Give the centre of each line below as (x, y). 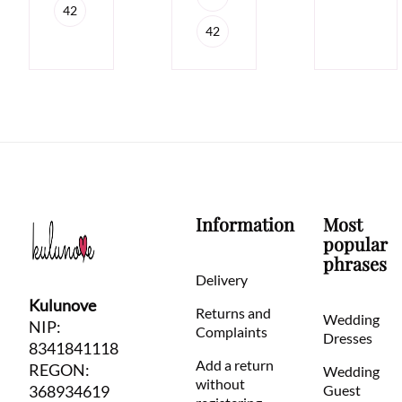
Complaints (231, 331)
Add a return (234, 364)
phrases (354, 263)
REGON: (59, 369)
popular (355, 243)
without (220, 383)
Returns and (233, 312)
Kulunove (62, 305)
